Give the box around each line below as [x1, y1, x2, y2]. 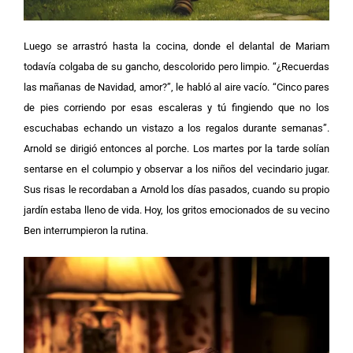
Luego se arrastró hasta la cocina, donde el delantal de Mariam [24, 39, 329, 52]
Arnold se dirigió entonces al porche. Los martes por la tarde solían [24, 142, 329, 154]
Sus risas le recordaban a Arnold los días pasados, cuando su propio [24, 183, 329, 195]
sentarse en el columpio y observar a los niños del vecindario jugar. [24, 162, 329, 175]
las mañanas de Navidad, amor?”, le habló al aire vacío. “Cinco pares [24, 80, 329, 93]
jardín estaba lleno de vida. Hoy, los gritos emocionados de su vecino [24, 203, 329, 216]
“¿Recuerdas [273, 60, 329, 72]
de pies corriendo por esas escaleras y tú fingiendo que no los [24, 101, 329, 113]
